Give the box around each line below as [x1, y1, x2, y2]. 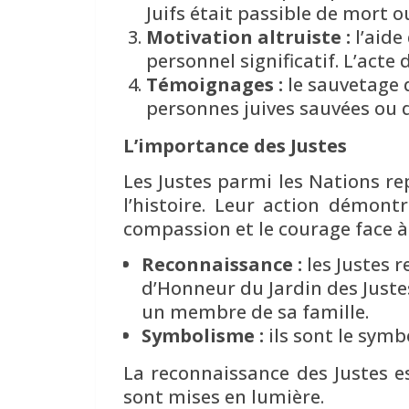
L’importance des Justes [123, 132, 347, 158]
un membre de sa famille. [142, 299, 369, 324]
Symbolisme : [142, 322, 264, 348]
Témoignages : [146, 71, 283, 97]
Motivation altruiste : [146, 24, 351, 49]
